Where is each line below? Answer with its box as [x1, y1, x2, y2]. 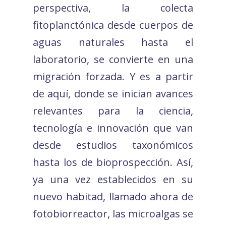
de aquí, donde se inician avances [33, 86, 193, 100]
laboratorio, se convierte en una [33, 52, 193, 66]
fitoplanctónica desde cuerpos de [33, 18, 193, 32]
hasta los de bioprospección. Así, [33, 155, 193, 169]
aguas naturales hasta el [33, 35, 193, 49]
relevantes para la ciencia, [33, 103, 193, 118]
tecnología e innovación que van [33, 121, 193, 135]
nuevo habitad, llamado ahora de [33, 189, 193, 203]
